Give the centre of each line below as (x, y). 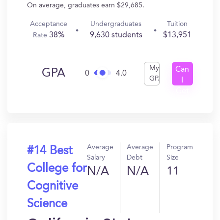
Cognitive (53, 187)
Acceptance (49, 24)
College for (57, 169)
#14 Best (50, 151)
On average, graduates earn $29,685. (86, 5)
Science (47, 204)
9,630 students (116, 35)
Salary (96, 158)
